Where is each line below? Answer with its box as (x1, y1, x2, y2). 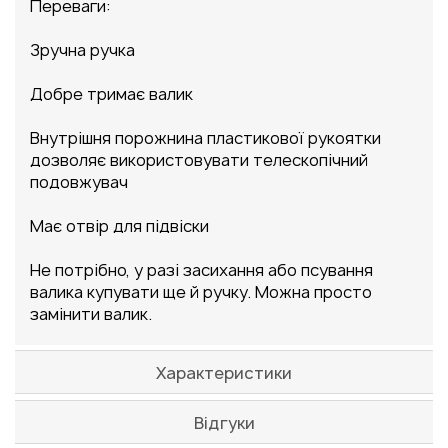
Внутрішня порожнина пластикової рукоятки (30, 126, 381, 149)
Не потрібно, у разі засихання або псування (30, 258, 373, 281)
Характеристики (156, 362, 292, 384)
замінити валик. (30, 302, 152, 325)
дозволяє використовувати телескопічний (30, 148, 368, 171)
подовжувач (30, 170, 128, 193)
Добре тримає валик (30, 82, 193, 105)
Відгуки (193, 411, 255, 434)
